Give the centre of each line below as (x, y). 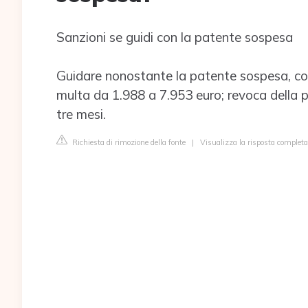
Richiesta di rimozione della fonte (128, 142)
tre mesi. (81, 114)
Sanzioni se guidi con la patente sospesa (175, 37)
